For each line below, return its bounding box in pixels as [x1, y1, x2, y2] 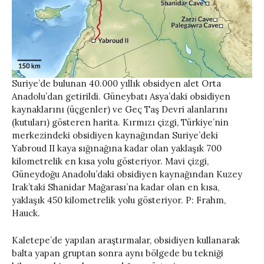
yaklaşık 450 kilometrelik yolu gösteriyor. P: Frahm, [12, 194, 226, 206]
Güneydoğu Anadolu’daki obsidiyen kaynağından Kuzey [12, 169, 242, 180]
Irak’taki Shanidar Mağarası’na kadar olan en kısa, [12, 181, 219, 193]
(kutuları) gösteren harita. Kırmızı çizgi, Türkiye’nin [12, 117, 229, 128]
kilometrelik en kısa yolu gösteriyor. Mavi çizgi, [12, 156, 209, 167]
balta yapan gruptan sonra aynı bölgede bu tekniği [12, 247, 223, 259]
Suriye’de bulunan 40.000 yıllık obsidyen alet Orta [12, 78, 221, 90]
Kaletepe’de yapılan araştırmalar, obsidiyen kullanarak [12, 235, 240, 246]
